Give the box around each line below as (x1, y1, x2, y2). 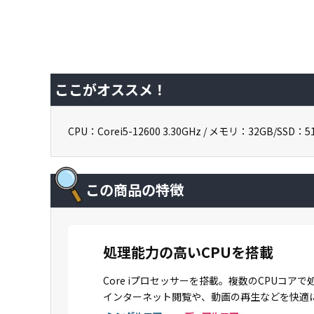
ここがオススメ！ (55, 79, 167, 100)
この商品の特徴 (86, 179, 184, 200)
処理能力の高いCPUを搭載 (103, 241, 273, 262)
